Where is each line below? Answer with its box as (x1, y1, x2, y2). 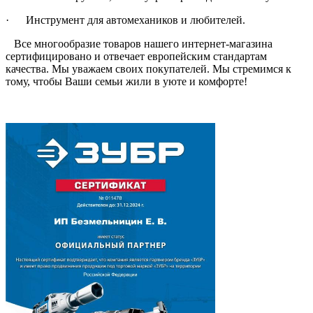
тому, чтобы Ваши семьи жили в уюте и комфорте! (6, 75, 247, 87)
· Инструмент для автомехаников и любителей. (6, 13, 245, 26)
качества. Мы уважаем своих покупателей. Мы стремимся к (6, 62, 291, 75)
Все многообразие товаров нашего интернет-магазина (6, 37, 272, 50)
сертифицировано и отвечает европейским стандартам (6, 50, 267, 62)
